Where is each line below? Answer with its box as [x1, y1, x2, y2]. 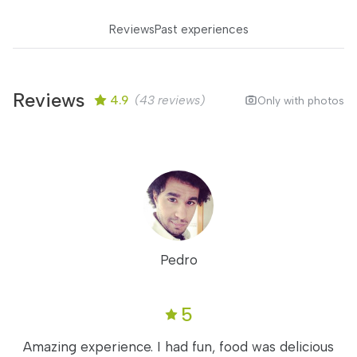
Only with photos [257, 93, 344, 107]
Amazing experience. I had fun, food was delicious [23, 339, 334, 355]
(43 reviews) [128, 92, 205, 108]
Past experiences [154, 22, 249, 37]
